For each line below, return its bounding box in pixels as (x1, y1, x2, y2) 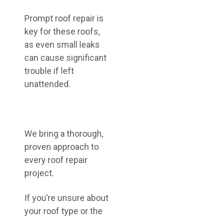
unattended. (24, 79, 71, 89)
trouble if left (24, 66, 74, 76)
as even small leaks (24, 39, 100, 50)
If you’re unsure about (24, 193, 109, 203)
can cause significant (24, 53, 107, 63)
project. (24, 168, 54, 178)
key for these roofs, (24, 26, 100, 36)
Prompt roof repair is (24, 13, 104, 23)
